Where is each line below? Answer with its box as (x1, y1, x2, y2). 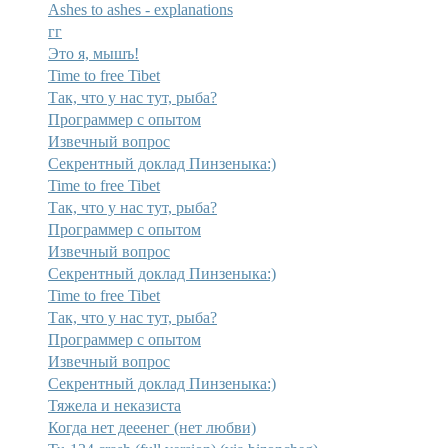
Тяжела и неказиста (47, 396, 181, 414)
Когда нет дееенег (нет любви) (47, 418, 256, 436)
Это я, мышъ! (47, 44, 139, 62)
